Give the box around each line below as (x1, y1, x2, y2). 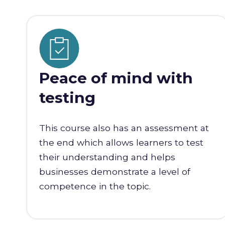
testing (39, 88, 95, 107)
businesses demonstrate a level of (39, 166, 190, 177)
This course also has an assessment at (39, 123, 209, 134)
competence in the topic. (39, 181, 151, 192)
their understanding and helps (39, 152, 175, 163)
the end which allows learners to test (39, 137, 203, 148)
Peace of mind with (39, 69, 193, 88)
